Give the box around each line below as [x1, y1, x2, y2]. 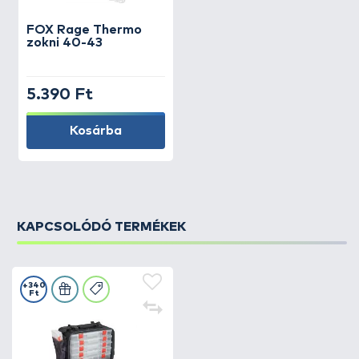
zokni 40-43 [26, 36, 103, 49]
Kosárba [70, 124, 122, 137]
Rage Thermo [57, 23, 142, 36]
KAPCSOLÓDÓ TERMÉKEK [17, 220, 186, 233]
